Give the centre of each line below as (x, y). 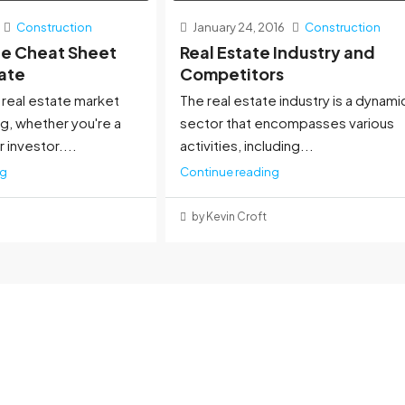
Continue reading (229, 171)
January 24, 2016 (237, 27)
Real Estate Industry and (277, 52)
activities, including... (246, 145)
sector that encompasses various (287, 122)
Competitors (231, 74)
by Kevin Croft (228, 217)
